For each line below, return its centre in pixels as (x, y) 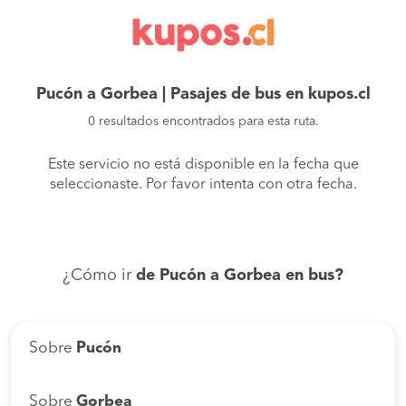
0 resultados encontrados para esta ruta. (203, 121)
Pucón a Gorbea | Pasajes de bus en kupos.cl (203, 94)
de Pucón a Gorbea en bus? (240, 275)
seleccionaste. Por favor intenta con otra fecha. (203, 185)
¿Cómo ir (99, 275)
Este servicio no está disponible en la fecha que (203, 165)
